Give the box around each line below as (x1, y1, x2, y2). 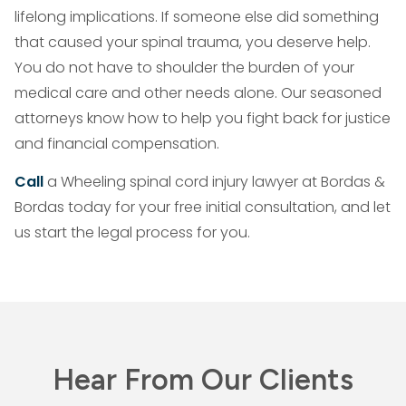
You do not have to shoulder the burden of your (14, 57, 354, 78)
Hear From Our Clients (53, 362, 353, 397)
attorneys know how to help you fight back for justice (14, 108, 391, 129)
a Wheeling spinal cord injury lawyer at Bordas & (47, 171, 385, 192)
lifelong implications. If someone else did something (14, 6, 379, 27)
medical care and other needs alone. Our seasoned (14, 82, 382, 103)
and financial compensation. (14, 133, 219, 154)
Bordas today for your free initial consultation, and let (14, 197, 391, 217)
